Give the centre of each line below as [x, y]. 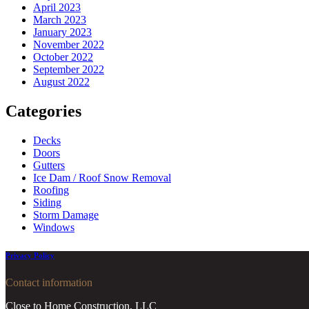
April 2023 [57, 8]
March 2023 [60, 20]
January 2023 [62, 32]
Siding [47, 203]
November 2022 [69, 45]
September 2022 [69, 70]
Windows [54, 228]
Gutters [49, 166]
